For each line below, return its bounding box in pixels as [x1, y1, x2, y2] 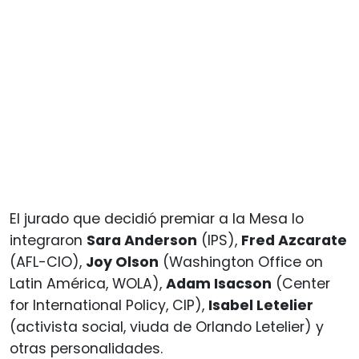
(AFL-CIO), [10, 252, 86, 272]
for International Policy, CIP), [10, 295, 208, 315]
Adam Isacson [166, 273, 272, 293]
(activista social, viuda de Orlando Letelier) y [10, 317, 324, 337]
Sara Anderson [87, 230, 197, 250]
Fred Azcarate [241, 230, 347, 250]
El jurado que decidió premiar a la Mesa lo [10, 208, 304, 228]
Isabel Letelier [208, 295, 313, 315]
